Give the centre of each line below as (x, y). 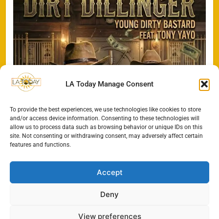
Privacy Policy (185, 214)
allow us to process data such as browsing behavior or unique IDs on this (106, 127)
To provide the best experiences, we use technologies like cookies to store (105, 109)
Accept (109, 172)
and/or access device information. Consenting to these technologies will (105, 118)
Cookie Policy (142, 214)
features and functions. (40, 145)
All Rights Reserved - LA (55, 203)
